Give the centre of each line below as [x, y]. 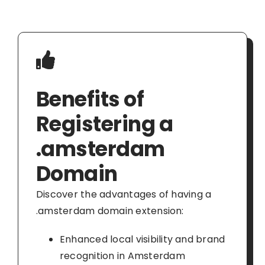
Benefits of [90, 99]
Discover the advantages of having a [124, 194]
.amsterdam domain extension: [110, 211]
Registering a [104, 124]
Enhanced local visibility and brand [142, 239]
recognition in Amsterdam [122, 256]
